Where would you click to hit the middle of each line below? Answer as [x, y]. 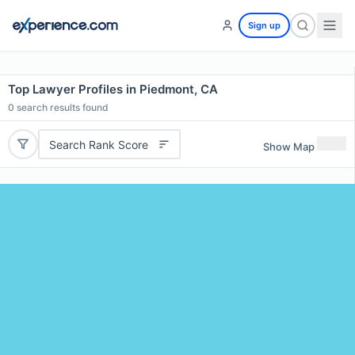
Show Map [289, 146]
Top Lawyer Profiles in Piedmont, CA [113, 89]
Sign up [264, 25]
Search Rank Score [98, 144]
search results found [61, 107]
